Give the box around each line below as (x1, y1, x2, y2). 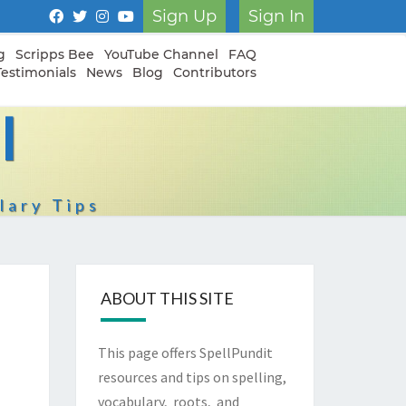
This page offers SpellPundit (97, 343, 273, 362)
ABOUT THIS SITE (100, 288, 234, 308)
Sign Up (152, 6, 217, 26)
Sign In (248, 6, 304, 26)
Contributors (173, 64, 256, 81)
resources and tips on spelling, (97, 368, 286, 386)
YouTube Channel (104, 46, 218, 63)
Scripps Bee (15, 46, 94, 63)
